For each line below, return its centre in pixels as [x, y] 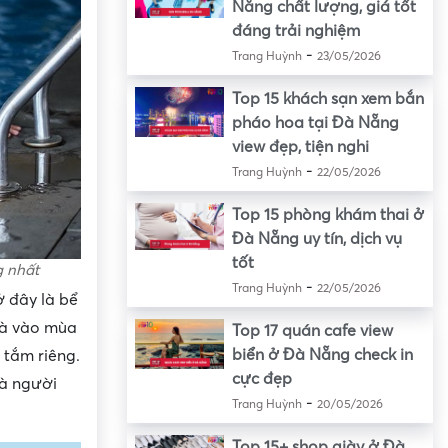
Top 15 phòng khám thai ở [327, 215]
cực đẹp [261, 379]
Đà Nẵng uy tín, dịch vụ [316, 239]
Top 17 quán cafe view [312, 331]
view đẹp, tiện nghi [300, 147]
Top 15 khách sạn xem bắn [327, 99]
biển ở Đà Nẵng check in [322, 355]
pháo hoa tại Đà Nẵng [315, 123]
